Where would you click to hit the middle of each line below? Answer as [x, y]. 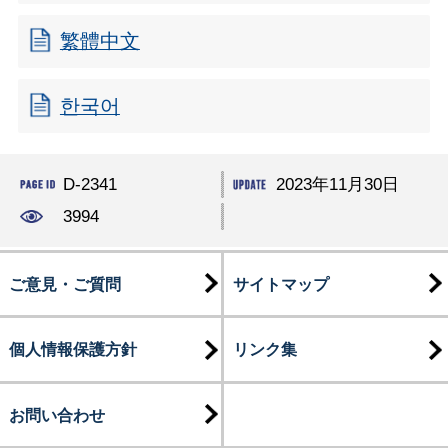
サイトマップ [280, 283]
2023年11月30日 [337, 184]
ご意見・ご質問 [64, 283]
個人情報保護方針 [72, 349]
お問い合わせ [56, 414]
